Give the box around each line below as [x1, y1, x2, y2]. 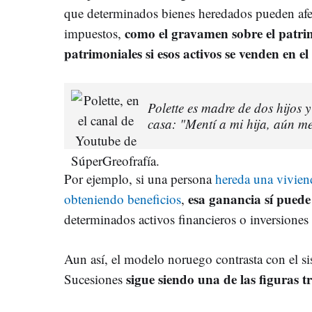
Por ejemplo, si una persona [64, 169, 215, 187]
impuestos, [64, 24, 121, 42]
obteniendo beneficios [64, 189, 181, 208]
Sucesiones [64, 270, 126, 288]
